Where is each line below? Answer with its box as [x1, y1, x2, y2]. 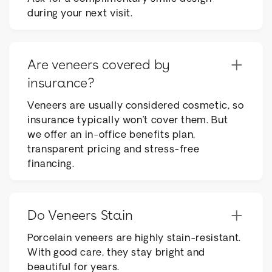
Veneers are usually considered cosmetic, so [27, 101, 244, 111]
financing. [27, 160, 75, 169]
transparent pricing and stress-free [27, 145, 200, 155]
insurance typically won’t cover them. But [27, 116, 228, 126]
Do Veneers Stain [27, 209, 133, 223]
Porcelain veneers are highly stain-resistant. [27, 234, 241, 243]
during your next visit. [27, 9, 133, 19]
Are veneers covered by [27, 59, 171, 72]
